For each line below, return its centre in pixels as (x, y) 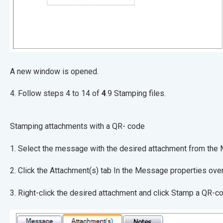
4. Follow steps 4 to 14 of (56, 94)
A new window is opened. (78, 71)
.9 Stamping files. (137, 94)
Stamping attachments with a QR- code (101, 126)
